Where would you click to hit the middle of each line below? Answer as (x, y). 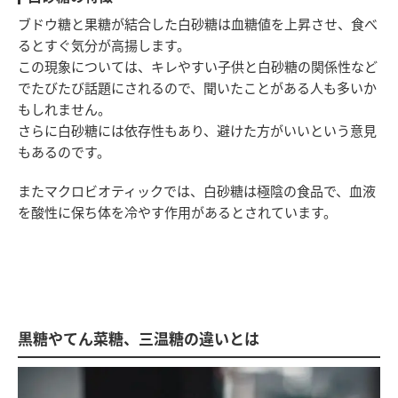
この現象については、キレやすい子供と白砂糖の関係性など (198, 66)
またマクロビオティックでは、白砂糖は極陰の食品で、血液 (197, 190)
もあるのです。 (64, 151)
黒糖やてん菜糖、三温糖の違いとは (139, 338)
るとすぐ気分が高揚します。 (104, 44)
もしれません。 (64, 108)
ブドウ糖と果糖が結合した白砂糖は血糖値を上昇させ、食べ (198, 23)
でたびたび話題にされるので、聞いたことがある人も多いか (197, 87)
